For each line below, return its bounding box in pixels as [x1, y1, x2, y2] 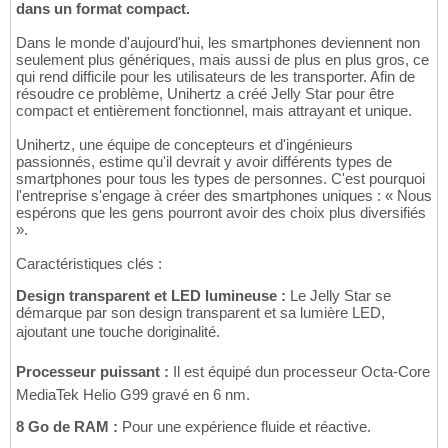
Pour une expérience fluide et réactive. [118, 418, 371, 436]
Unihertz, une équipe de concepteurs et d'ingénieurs [16, 136, 353, 154]
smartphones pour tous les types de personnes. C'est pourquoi [16, 170, 425, 188]
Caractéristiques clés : [16, 255, 162, 273]
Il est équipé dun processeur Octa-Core [169, 363, 430, 381]
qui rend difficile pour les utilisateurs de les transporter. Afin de [16, 68, 415, 86]
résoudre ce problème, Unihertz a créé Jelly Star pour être [16, 85, 394, 103]
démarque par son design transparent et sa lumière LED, [16, 304, 385, 322]
